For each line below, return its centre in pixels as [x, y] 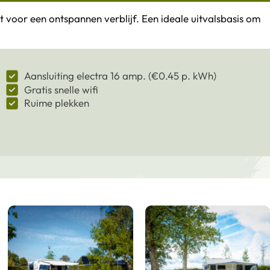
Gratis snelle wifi [61, 89]
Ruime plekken [56, 103]
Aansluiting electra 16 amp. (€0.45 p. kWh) [120, 76]
